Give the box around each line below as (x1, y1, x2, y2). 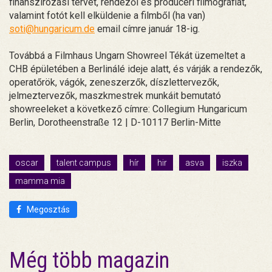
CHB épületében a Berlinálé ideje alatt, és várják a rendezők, (9, 63, 262, 75)
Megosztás (25, 204, 70, 214)
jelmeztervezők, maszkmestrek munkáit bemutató (9, 89, 221, 101)
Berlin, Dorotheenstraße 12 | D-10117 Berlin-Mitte (9, 116, 221, 128)
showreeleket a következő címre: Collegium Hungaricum (9, 103, 247, 115)
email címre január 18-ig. (95, 22, 200, 35)
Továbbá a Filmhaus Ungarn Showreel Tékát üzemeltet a (9, 49, 245, 61)
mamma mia (15, 175, 65, 186)
